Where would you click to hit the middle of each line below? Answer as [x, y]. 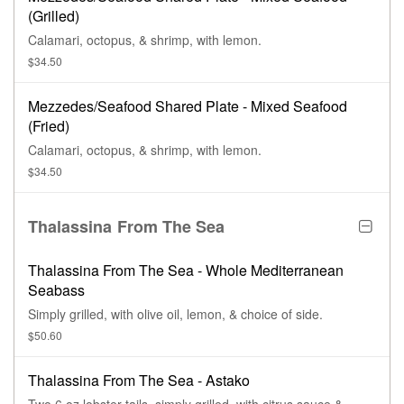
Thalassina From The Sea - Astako [139, 381]
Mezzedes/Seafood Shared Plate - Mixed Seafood [188, 106]
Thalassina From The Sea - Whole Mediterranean [186, 271]
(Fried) [49, 126]
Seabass [56, 290]
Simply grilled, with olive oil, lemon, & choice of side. [175, 314]
